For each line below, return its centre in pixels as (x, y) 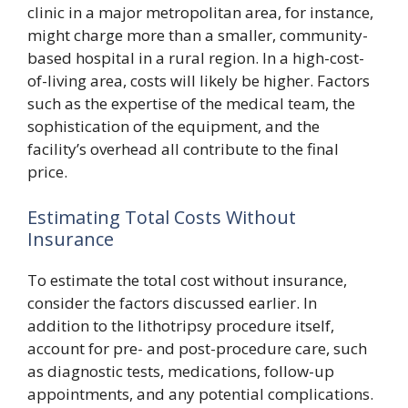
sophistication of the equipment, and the (173, 126)
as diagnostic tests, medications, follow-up (181, 371)
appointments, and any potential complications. (200, 393)
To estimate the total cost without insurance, (187, 280)
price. (47, 172)
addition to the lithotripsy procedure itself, (181, 325)
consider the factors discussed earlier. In (172, 302)
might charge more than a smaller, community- (198, 35)
